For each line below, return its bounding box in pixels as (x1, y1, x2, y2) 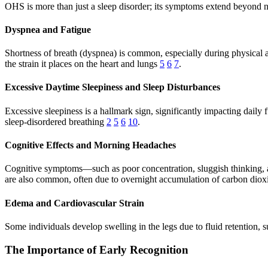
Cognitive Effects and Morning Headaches (5, 140, 176, 151)
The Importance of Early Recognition (5, 243, 188, 256)
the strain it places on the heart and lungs (5, 59, 160, 69)
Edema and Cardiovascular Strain (5, 197, 144, 208)
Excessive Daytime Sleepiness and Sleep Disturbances (5, 82, 220, 93)
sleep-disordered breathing (5, 116, 106, 127)
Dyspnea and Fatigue (5, 24, 91, 35)
